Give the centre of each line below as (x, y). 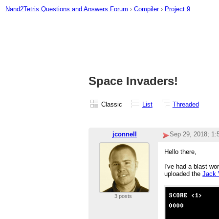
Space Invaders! (133, 81)
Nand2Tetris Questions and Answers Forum (66, 9)
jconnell (124, 134)
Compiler (146, 9)
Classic (111, 104)
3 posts (123, 196)
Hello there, (181, 152)
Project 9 (177, 9)
